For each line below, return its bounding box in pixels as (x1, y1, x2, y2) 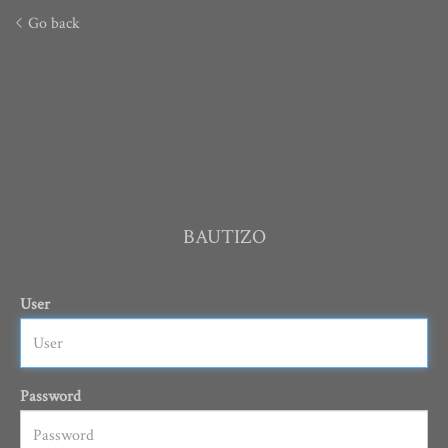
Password (20, 386, 81, 408)
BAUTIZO (182, 224, 266, 251)
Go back (24, 13, 80, 34)
